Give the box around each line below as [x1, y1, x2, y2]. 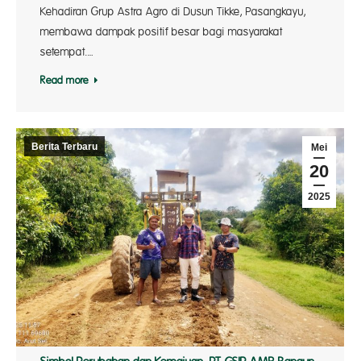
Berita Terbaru [31, 141, 98, 152]
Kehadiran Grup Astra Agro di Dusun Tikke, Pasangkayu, [40, 6, 306, 19]
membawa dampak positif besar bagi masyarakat [40, 26, 283, 39]
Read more [40, 75, 89, 87]
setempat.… [40, 46, 93, 59]
